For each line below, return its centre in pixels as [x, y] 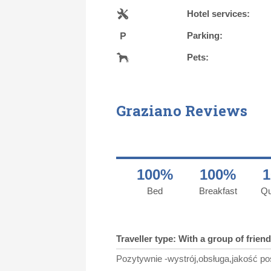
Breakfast [218, 191]
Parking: [205, 35]
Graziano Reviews [182, 110]
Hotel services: [218, 13]
